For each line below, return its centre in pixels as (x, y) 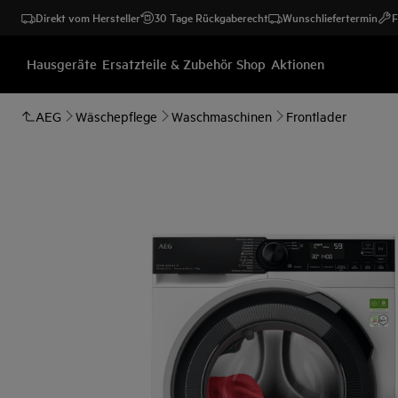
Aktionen (298, 63)
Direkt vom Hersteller (88, 17)
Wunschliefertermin (330, 17)
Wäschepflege (116, 116)
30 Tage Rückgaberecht (211, 17)
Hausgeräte (62, 63)
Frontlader (316, 116)
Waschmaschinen (222, 116)
